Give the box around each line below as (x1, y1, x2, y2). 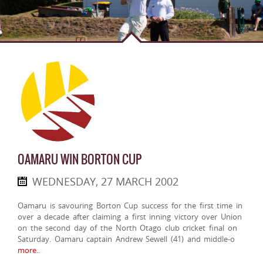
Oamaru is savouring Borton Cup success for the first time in (18, 200, 243, 211)
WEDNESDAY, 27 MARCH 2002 (32, 174, 178, 189)
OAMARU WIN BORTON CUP (18, 150, 141, 169)
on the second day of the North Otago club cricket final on (18, 222, 237, 234)
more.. (18, 245, 40, 256)
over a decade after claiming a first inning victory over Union (18, 211, 242, 222)
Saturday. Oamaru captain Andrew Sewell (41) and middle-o (18, 234, 235, 245)
